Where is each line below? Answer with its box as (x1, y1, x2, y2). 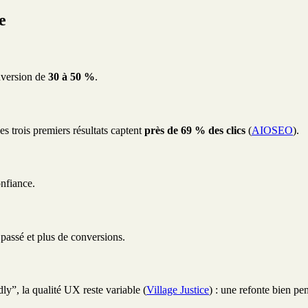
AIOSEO (252, 124, 293, 136)
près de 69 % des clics (144, 124, 245, 136)
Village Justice (146, 284, 209, 296)
